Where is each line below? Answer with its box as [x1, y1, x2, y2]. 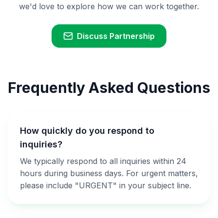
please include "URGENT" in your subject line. [20, 181, 191, 190]
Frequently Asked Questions [8, 79, 210, 96]
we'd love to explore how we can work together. [19, 1, 199, 11]
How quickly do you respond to [20, 126, 154, 136]
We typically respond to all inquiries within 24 [20, 156, 186, 166]
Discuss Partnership [77, 31, 155, 41]
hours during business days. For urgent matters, [20, 168, 198, 178]
